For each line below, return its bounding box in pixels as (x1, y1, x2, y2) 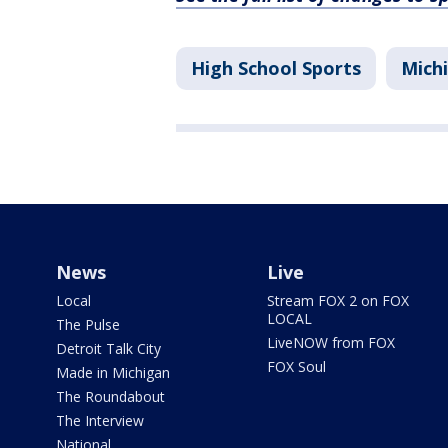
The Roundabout (56, 387, 165, 406)
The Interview (56, 411, 144, 430)
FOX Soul (266, 357, 326, 376)
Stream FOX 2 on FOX (266, 291, 409, 310)
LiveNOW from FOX (266, 333, 395, 352)
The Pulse (56, 315, 120, 334)
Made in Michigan (56, 363, 170, 382)
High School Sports (191, 56, 361, 80)
